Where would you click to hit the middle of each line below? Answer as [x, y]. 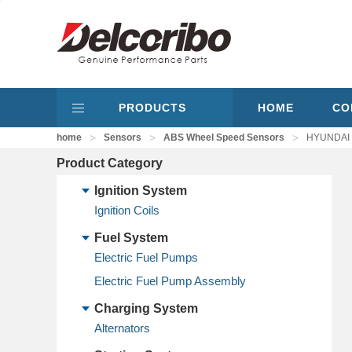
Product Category [110, 163]
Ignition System [141, 191]
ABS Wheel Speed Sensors [224, 137]
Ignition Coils [127, 210]
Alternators [122, 328]
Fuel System [131, 238]
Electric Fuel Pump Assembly [170, 281]
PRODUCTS [152, 108]
